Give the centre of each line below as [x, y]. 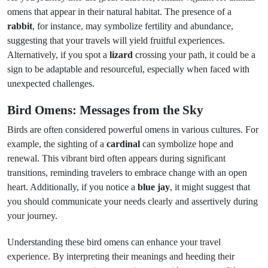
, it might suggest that [210, 187]
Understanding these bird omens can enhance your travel [114, 242]
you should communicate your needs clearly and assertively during [133, 201]
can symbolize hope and [187, 144]
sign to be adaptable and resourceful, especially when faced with [128, 69]
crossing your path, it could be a [194, 55]
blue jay [154, 187]
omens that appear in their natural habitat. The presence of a [119, 12]
